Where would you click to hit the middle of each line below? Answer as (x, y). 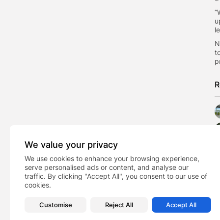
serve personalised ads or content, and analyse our (107, 167)
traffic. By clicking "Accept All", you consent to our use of (116, 176)
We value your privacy (71, 145)
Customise (55, 205)
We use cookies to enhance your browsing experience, (112, 158)
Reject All (119, 205)
